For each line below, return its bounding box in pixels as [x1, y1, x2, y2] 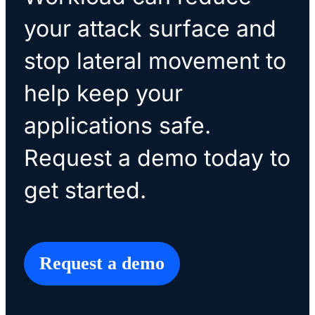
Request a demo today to [23, 143, 290, 172]
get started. [23, 176, 146, 204]
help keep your [23, 79, 183, 107]
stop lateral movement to [23, 46, 286, 75]
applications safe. [23, 111, 211, 139]
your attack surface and [23, 14, 276, 42]
